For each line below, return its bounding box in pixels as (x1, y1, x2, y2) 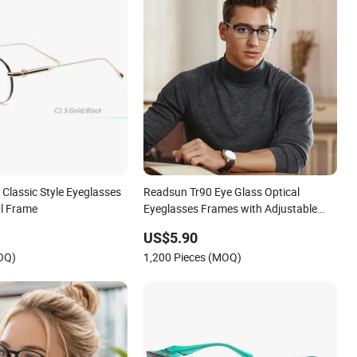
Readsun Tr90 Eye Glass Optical (143, 184, 300, 200)
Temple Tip (143, 218, 197, 233)
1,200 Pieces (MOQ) (143, 249, 242, 265)
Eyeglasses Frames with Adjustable (143, 201, 318, 217)
